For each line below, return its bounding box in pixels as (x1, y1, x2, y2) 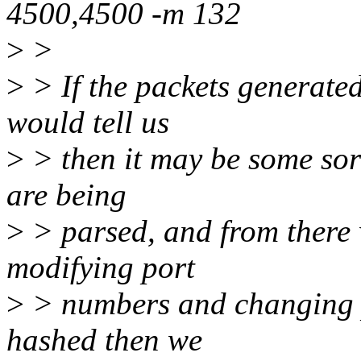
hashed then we (6, 322, 202, 358)
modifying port (6, 250, 195, 285)
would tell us (6, 105, 169, 140)
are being (6, 177, 127, 213)
